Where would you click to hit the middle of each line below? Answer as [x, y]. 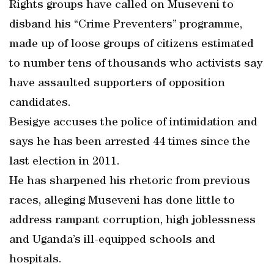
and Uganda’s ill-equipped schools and [112, 240]
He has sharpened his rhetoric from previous [130, 182]
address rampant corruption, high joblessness [132, 221]
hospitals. [35, 260]
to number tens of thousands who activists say [136, 64]
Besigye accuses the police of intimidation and [133, 123]
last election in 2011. [65, 162]
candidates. [40, 103]
